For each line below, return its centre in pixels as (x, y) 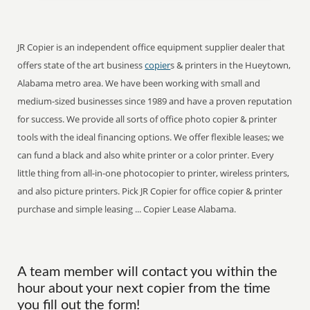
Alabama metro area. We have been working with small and (139, 83)
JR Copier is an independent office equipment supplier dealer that (152, 47)
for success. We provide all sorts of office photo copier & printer (147, 119)
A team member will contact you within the (148, 272)
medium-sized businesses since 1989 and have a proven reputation (155, 101)
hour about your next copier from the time (144, 289)
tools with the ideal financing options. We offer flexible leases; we (151, 137)
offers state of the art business (81, 65)
